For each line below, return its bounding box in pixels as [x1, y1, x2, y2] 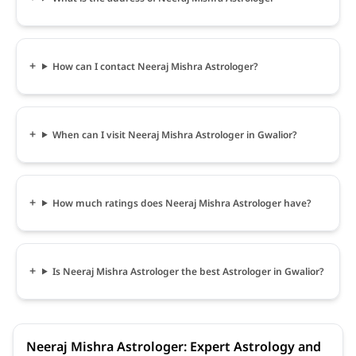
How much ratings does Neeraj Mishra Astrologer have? [52, 195, 311, 210]
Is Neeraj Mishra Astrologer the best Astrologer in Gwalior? [52, 264, 324, 278]
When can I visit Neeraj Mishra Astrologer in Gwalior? [52, 127, 297, 141]
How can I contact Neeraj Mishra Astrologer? [52, 59, 258, 73]
